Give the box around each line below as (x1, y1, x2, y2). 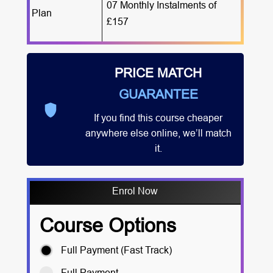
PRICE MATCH (115, 66, 202, 80)
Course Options (39, 214, 176, 236)
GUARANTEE (118, 87, 198, 102)
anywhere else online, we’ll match (85, 127, 232, 138)
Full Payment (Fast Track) (60, 244, 172, 255)
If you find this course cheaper (94, 112, 223, 123)
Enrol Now (112, 185, 158, 196)
